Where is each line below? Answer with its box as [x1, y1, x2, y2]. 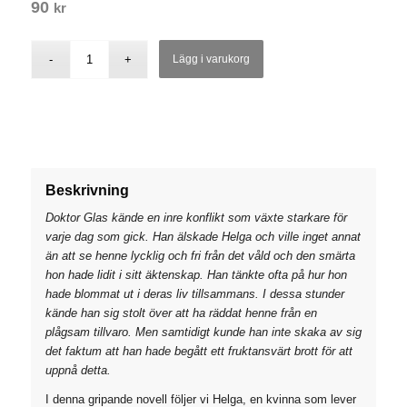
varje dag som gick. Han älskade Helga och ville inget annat [45, 229, 361, 243]
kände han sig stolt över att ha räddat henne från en [45, 305, 317, 320]
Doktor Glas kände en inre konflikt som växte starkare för [45, 210, 347, 224]
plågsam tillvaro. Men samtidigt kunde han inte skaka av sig [45, 324, 362, 339]
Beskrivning [45, 182, 129, 198]
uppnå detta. [45, 362, 111, 377]
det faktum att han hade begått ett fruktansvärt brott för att [45, 343, 352, 358]
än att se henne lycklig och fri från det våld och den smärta [45, 248, 355, 263]
